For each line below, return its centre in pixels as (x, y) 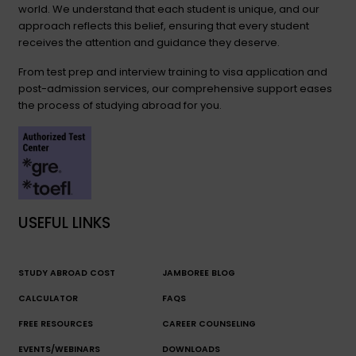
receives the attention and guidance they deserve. (149, 42)
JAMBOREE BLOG (198, 273)
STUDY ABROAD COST (67, 273)
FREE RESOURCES (56, 324)
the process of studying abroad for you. (120, 105)
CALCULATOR (48, 299)
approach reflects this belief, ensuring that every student (164, 25)
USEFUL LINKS (64, 222)
